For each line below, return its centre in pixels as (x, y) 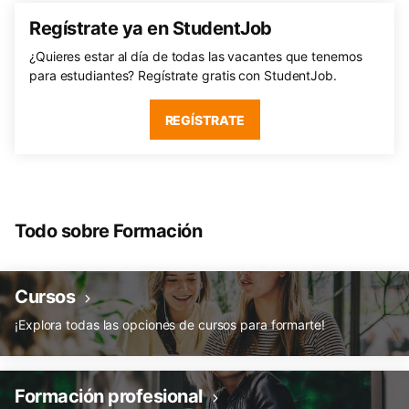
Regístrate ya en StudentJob (151, 28)
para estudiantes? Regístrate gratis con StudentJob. (183, 75)
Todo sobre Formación (108, 231)
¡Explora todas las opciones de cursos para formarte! (170, 325)
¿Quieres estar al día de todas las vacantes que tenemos (196, 56)
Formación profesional (109, 396)
